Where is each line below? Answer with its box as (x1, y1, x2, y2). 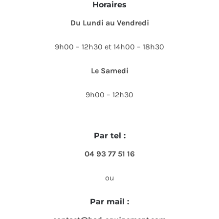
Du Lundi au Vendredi (70, 18, 149, 27)
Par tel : (93, 131, 126, 140)
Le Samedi (90, 66, 129, 75)
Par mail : (90, 197, 129, 206)
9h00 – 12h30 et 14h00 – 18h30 (55, 42, 164, 51)
